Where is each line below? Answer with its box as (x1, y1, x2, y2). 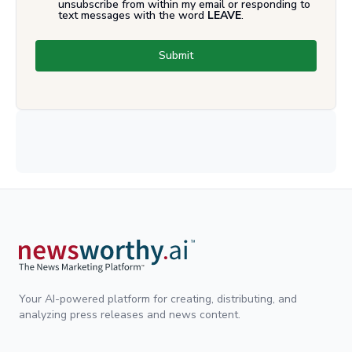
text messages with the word (58, 7, 204, 23)
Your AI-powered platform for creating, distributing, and (19, 291, 297, 306)
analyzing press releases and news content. (19, 306, 240, 322)
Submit (159, 47, 193, 63)
